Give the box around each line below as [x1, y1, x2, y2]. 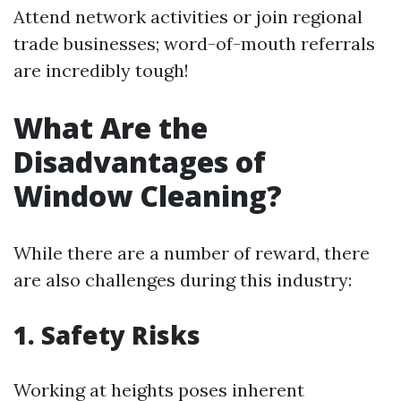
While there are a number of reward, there [13, 242, 370, 264]
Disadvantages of [13, 142, 266, 181]
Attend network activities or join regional [13, 5, 363, 28]
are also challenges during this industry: [13, 269, 352, 291]
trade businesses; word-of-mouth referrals [13, 32, 375, 55]
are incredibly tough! [13, 59, 189, 81]
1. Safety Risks [13, 318, 200, 352]
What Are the [13, 108, 208, 147]
